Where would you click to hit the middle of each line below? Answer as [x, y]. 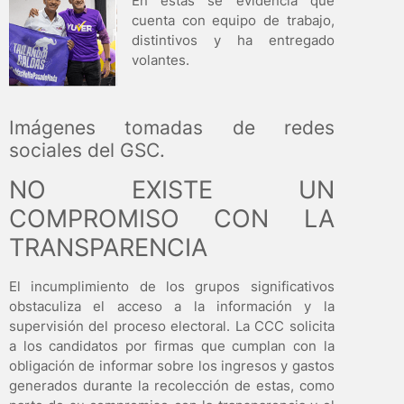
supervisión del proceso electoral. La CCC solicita [172, 326]
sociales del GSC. [87, 150]
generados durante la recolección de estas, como [172, 385]
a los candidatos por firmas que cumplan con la [172, 345]
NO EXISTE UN [172, 189]
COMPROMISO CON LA [172, 218]
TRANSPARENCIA [108, 247]
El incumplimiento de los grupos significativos [172, 286]
